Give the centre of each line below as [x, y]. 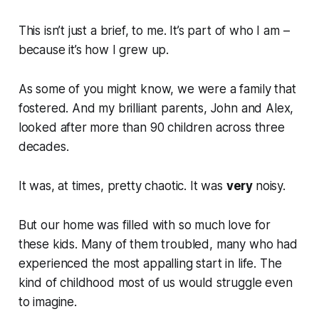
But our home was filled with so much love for [145, 225]
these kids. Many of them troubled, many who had [158, 245]
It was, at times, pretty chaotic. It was [122, 186]
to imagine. [47, 302]
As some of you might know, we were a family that [157, 89]
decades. [45, 147]
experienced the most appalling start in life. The [150, 264]
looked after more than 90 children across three [151, 128]
